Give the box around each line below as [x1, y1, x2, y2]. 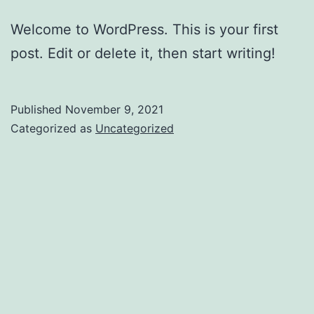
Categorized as [11, 121, 95, 135]
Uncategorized [95, 121, 174, 135]
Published [11, 102, 65, 116]
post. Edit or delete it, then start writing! [11, 44, 275, 62]
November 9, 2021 [65, 102, 163, 116]
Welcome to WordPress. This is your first [11, 20, 278, 38]
